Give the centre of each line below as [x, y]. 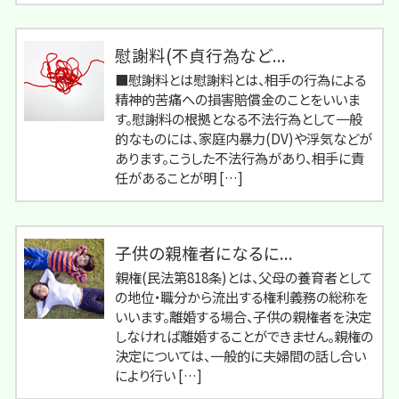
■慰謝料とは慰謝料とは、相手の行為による [240, 80]
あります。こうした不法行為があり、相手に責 [240, 158]
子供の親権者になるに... [204, 252]
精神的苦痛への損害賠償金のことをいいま [237, 99]
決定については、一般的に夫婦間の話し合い [240, 355]
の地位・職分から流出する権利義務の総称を [241, 296]
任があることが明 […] [179, 178]
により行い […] [159, 375]
